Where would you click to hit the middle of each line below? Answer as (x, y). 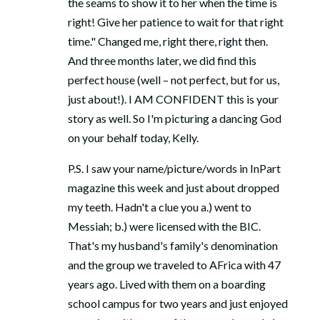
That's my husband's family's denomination (172, 245)
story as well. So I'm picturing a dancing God (174, 118)
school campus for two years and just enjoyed (177, 303)
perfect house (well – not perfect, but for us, (173, 80)
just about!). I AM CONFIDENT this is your (173, 99)
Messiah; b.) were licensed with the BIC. (164, 226)
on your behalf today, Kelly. (133, 137)
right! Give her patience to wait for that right (175, 22)
